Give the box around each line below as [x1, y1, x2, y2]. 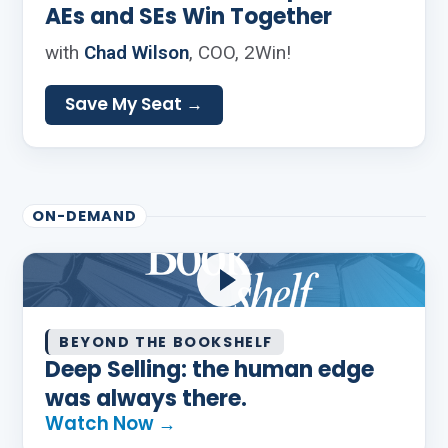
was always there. [45, 383, 247, 414]
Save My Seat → [65, 92, 203, 116]
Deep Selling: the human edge [45, 354, 374, 385]
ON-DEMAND [32, 206, 137, 226]
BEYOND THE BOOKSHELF [59, 332, 273, 352]
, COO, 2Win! [189, 41, 291, 64]
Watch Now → [45, 411, 176, 436]
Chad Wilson [84, 41, 189, 64]
